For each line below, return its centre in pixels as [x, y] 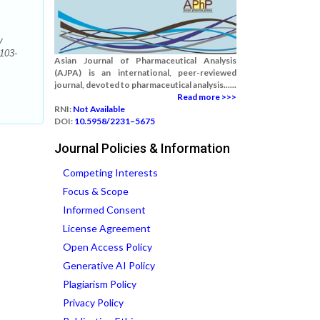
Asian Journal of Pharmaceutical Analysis [145, 60]
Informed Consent [104, 210]
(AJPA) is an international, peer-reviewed [145, 72]
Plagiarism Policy [100, 284]
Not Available [99, 109]
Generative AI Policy [109, 265]
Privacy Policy [93, 302]
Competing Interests [110, 172]
